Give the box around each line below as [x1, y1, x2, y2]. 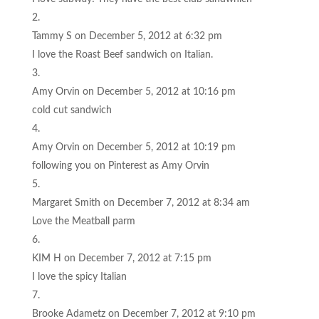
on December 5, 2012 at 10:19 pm [82, 142, 236, 152]
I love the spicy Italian [31, 271, 127, 282]
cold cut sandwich [31, 105, 112, 115]
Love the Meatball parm [31, 216, 135, 226]
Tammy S [31, 31, 72, 41]
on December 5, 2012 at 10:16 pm [82, 86, 236, 97]
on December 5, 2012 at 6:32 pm [74, 31, 222, 41]
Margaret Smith [31, 197, 100, 208]
